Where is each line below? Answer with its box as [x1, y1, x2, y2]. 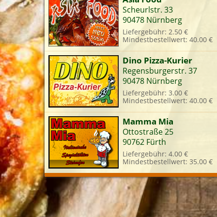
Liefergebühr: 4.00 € [123, 149, 188, 158]
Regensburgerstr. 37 [123, 65, 197, 76]
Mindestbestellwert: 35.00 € [123, 157, 213, 166]
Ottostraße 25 [123, 126, 173, 137]
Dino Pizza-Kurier [123, 54, 192, 66]
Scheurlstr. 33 [123, 4, 173, 15]
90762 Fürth [123, 137, 166, 147]
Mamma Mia [123, 115, 173, 127]
